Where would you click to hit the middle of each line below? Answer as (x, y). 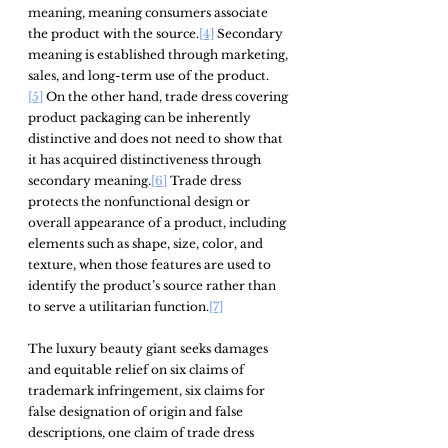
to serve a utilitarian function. (118, 306)
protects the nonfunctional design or (140, 201)
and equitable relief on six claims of (137, 369)
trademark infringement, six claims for (148, 390)
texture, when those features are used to (151, 264)
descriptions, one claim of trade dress (142, 432)
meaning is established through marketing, (159, 54)
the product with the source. (113, 33)
